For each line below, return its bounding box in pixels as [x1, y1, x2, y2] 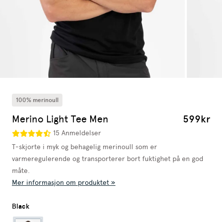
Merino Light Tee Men [12, 112, 109, 125]
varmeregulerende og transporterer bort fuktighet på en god [12, 154, 203, 163]
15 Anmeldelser [53, 129, 101, 138]
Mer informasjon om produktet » [12, 178, 115, 187]
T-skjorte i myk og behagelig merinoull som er [12, 142, 157, 151]
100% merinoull [16, 96, 58, 104]
